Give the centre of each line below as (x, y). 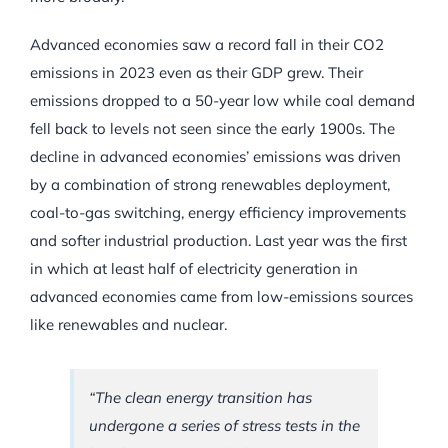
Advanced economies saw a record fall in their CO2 (207, 45)
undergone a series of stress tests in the (224, 426)
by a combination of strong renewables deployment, (210, 185)
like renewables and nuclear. (128, 325)
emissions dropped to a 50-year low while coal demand (222, 101)
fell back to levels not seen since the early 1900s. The (212, 129)
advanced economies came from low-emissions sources (221, 297)
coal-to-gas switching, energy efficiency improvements (218, 213)
